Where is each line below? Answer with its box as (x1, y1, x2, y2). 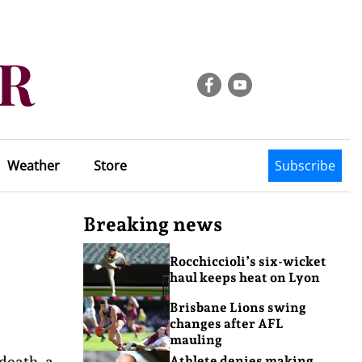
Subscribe (275, 157, 335, 175)
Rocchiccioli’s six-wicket (169, 254, 326, 270)
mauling (169, 331, 222, 347)
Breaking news (83, 213, 222, 236)
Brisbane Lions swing (169, 299, 306, 315)
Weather (6, 157, 60, 175)
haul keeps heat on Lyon (169, 270, 320, 286)
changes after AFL (169, 315, 284, 331)
